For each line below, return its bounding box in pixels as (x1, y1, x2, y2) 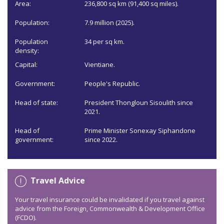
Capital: (15, 60, 37, 69)
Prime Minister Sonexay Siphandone (84, 126, 196, 135)
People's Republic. (84, 79, 140, 88)
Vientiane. (84, 60, 115, 69)
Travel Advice (30, 175, 85, 186)
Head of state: (15, 98, 58, 107)
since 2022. (84, 135, 118, 144)
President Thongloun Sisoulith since (84, 98, 193, 107)
